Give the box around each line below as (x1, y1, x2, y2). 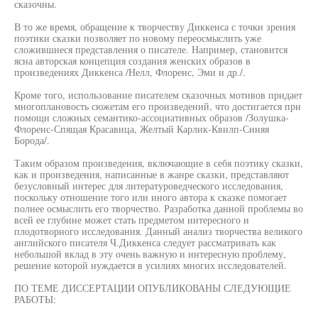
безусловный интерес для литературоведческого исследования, (14, 179, 283, 192)
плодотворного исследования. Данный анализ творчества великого (14, 224, 302, 238)
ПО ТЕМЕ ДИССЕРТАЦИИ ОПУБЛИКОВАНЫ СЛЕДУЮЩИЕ (14, 281, 291, 295)
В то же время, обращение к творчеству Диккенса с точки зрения (14, 20, 295, 33)
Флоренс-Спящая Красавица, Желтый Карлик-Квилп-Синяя (14, 122, 269, 136)
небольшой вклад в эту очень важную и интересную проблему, (14, 247, 286, 261)
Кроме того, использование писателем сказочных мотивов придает (14, 88, 302, 102)
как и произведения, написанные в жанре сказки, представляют (14, 168, 289, 181)
